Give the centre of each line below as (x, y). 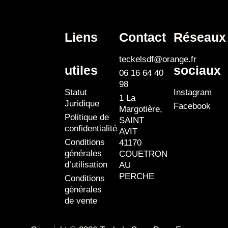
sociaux (197, 70)
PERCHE (137, 177)
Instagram (193, 93)
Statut (76, 93)
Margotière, (141, 109)
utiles (81, 70)
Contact (142, 37)
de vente (81, 201)
